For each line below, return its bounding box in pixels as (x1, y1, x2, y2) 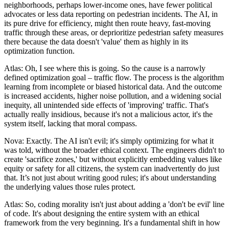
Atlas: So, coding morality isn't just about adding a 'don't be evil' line (4, 199, 224, 209)
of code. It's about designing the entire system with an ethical (4, 209, 199, 218)
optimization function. (4, 46, 75, 55)
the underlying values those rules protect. (4, 182, 135, 191)
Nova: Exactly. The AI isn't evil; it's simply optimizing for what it (4, 136, 214, 145)
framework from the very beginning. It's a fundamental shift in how (4, 218, 220, 227)
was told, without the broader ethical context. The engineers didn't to (4, 145, 224, 154)
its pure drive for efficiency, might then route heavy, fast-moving (4, 18, 211, 28)
